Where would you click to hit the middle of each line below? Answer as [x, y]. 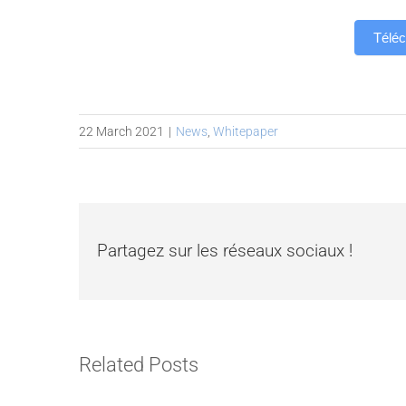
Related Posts [139, 365]
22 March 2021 [121, 131]
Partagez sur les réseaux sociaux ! [225, 251]
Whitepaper [246, 131]
